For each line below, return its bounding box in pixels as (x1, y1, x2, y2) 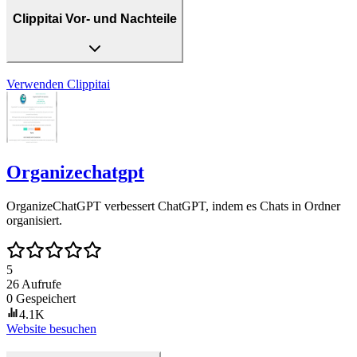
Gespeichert (16, 292, 76, 306)
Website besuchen (6, 322, 96, 336)
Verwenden (6, 77, 64, 92)
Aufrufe (22, 277, 61, 292)
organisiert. (6, 214, 62, 228)
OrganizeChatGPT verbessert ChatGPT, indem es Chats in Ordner (6, 199, 340, 214)
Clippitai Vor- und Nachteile (13, 12, 177, 26)
